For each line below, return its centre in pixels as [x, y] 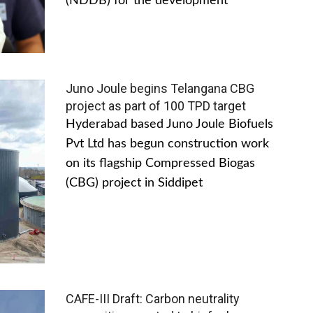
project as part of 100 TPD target [156, 106]
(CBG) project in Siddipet [134, 183]
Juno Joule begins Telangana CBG [160, 89]
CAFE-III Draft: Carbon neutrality [153, 298]
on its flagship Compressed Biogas [160, 164]
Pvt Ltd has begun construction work [167, 144]
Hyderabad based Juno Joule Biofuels [169, 125]
